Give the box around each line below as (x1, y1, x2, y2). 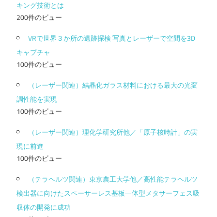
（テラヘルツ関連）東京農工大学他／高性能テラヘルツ (28, 173, 198, 184)
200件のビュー (16, 12, 62, 22)
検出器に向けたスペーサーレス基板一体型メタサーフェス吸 (16, 187, 200, 198)
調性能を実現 (16, 93, 57, 104)
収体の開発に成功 (16, 201, 71, 212)
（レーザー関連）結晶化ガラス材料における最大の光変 (28, 79, 198, 90)
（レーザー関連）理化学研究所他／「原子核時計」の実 (28, 126, 198, 137)
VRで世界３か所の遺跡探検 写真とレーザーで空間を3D (28, 32, 195, 43)
